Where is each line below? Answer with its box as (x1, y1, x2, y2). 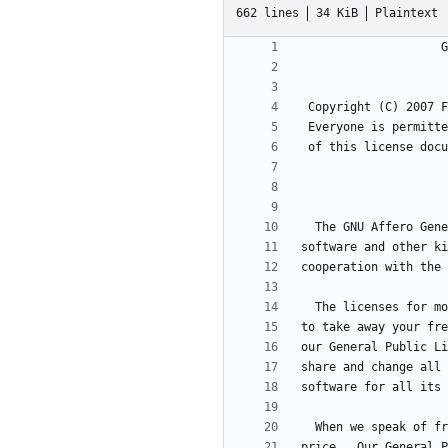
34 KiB (316, 5, 358, 20)
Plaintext (375, 5, 438, 20)
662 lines (236, 5, 299, 20)
